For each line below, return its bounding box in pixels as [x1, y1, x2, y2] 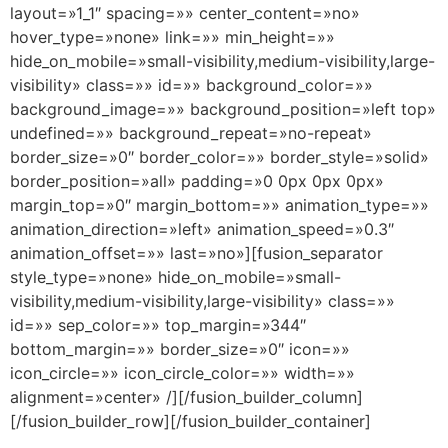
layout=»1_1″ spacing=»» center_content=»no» [10, 3, 360, 24]
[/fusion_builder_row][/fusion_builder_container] [10, 411, 371, 432]
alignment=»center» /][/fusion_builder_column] [10, 387, 363, 408]
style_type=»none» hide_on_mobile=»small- [10, 267, 341, 288]
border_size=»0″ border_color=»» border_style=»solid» [10, 147, 429, 168]
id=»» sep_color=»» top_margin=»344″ [10, 315, 306, 336]
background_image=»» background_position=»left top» [10, 99, 436, 120]
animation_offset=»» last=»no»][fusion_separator [10, 243, 383, 264]
